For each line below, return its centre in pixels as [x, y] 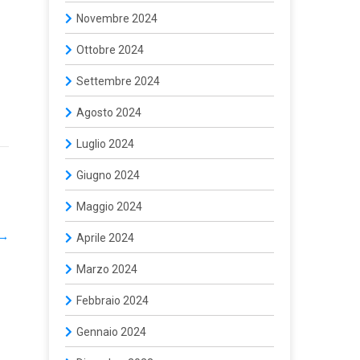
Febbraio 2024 [112, 301]
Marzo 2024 [107, 269]
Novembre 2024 [117, 18]
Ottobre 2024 [110, 50]
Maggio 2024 [109, 207]
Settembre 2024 [118, 81]
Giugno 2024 [108, 175]
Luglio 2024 [105, 144]
